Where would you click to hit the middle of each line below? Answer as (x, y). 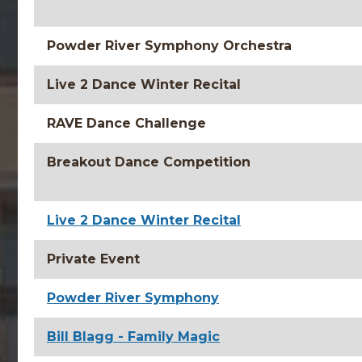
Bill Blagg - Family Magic (133, 337)
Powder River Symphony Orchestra (169, 46)
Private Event (93, 259)
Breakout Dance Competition (149, 162)
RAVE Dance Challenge (126, 123)
